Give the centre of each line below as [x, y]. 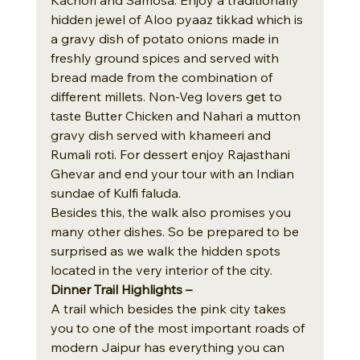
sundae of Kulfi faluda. [115, 192]
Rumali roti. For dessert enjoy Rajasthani [172, 154]
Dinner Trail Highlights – [123, 289]
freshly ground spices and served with [166, 57]
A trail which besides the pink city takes [170, 308]
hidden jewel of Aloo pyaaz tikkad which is [178, 19]
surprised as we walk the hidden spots [167, 250]
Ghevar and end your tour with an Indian [174, 173]
